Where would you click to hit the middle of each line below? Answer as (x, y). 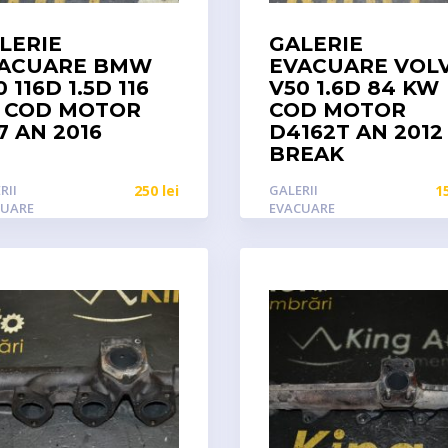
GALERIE (315, 44)
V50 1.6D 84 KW (353, 88)
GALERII (293, 190)
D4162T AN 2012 (355, 132)
